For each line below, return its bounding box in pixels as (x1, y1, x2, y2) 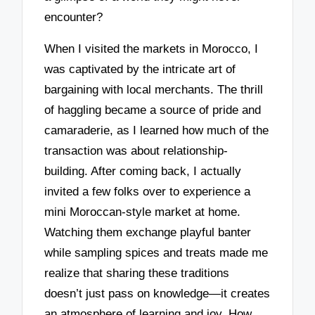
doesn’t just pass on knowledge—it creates (44, 286, 271, 300)
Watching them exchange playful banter (44, 225, 252, 239)
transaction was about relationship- (44, 143, 229, 157)
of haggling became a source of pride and (44, 103, 262, 117)
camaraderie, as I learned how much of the (44, 123, 269, 137)
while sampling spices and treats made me (44, 245, 269, 259)
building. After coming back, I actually (44, 164, 242, 178)
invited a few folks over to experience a (44, 184, 251, 198)
